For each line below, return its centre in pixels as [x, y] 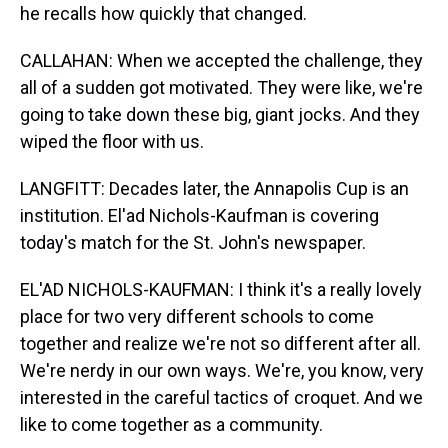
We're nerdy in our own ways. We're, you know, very [222, 370]
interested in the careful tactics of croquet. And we [221, 397]
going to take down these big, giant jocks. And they [220, 114]
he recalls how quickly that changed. [163, 13]
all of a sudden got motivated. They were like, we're [221, 87]
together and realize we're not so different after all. [220, 343]
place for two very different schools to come [197, 316]
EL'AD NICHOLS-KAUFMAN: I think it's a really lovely [221, 289]
